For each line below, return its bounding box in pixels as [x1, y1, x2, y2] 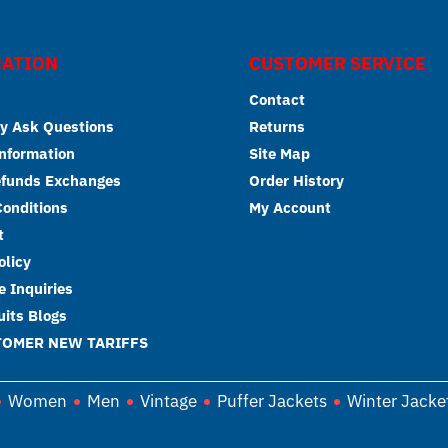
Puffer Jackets [217, 390, 327, 412]
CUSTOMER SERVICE [249, 52, 426, 75]
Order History [249, 171, 344, 190]
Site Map [249, 144, 310, 163]
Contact [249, 90, 305, 109]
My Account [249, 198, 331, 217]
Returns [249, 117, 305, 136]
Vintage [140, 390, 197, 412]
